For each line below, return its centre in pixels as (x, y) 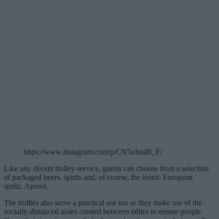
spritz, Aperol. (26, 186)
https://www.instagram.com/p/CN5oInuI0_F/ (93, 152)
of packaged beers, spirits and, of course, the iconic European (98, 177)
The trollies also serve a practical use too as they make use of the (103, 203)
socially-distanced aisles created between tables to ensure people (102, 212)
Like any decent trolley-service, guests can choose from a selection (106, 169)
